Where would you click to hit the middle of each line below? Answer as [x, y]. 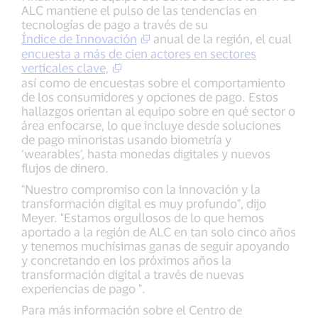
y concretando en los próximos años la [126, 260]
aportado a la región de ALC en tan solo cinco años [159, 232]
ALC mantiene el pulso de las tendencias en [139, 10]
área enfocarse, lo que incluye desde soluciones [151, 125]
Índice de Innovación [79, 39]
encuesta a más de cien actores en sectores [139, 54]
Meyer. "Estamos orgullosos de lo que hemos [143, 218]
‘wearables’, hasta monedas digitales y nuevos [146, 154]
